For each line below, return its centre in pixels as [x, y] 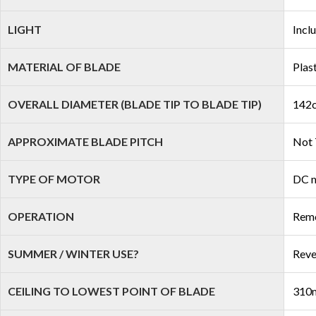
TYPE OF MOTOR [54, 179]
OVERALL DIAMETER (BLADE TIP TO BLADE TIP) [135, 104]
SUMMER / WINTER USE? [73, 254]
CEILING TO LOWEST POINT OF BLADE [111, 291]
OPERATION [41, 216]
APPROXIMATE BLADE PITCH [85, 141]
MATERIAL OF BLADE [64, 67]
